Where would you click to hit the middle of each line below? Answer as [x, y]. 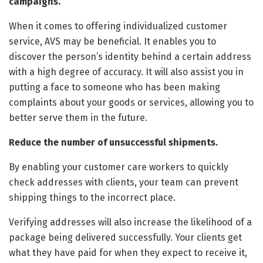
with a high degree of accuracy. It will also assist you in [126, 72]
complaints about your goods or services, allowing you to [131, 103]
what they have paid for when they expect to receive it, [128, 253]
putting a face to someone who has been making [114, 87]
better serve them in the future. [78, 118]
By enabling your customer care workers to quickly [119, 167]
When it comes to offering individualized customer [118, 26]
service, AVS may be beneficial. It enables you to [112, 42]
